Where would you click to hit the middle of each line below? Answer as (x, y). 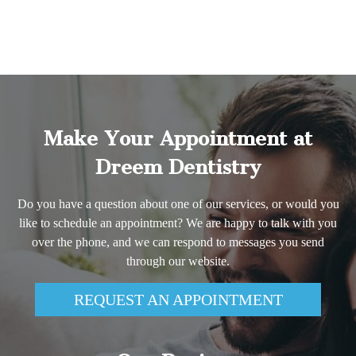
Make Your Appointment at (178, 139)
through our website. (178, 261)
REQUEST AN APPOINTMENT (178, 300)
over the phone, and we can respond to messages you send (178, 242)
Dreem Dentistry (178, 168)
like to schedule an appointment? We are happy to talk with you (178, 223)
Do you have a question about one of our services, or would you (178, 204)
